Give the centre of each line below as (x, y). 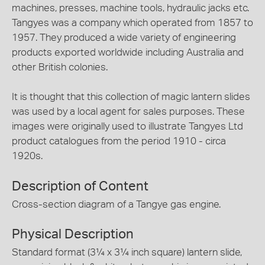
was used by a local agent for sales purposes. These (128, 112)
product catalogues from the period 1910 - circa (119, 141)
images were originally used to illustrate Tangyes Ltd (127, 126)
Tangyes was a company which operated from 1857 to (132, 23)
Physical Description (73, 234)
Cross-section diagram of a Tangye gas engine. (116, 204)
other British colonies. (60, 67)
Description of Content (80, 186)
